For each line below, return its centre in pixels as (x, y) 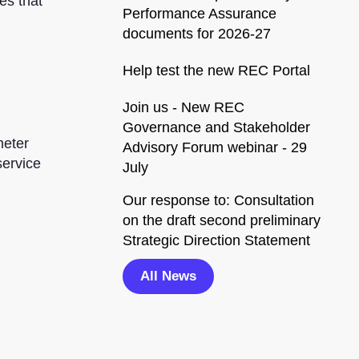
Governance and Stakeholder (216, 127)
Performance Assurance (200, 13)
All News (168, 276)
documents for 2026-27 (197, 33)
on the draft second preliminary (222, 220)
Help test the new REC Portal (216, 70)
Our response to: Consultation (218, 200)
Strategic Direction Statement (216, 240)
